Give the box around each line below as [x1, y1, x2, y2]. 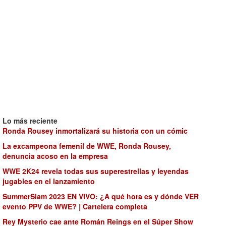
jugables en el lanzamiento [3, 176, 95, 186]
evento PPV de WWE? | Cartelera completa [3, 201, 147, 211]
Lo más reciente [3, 116, 58, 126]
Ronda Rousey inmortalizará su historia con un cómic [3, 126, 188, 136]
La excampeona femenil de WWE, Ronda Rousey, [3, 141, 171, 151]
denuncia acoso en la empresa [3, 151, 108, 161]
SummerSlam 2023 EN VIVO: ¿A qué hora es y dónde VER [3, 191, 199, 201]
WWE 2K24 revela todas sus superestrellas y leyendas [3, 166, 189, 176]
